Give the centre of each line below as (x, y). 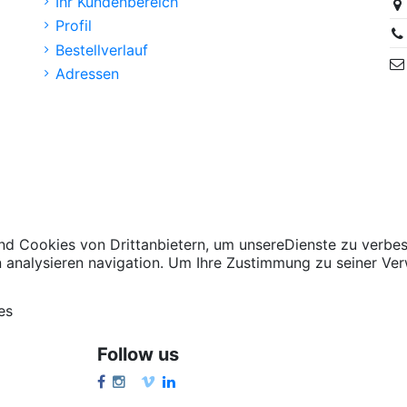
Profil (74, 26)
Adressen (87, 74)
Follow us (138, 354)
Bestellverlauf (102, 50)
